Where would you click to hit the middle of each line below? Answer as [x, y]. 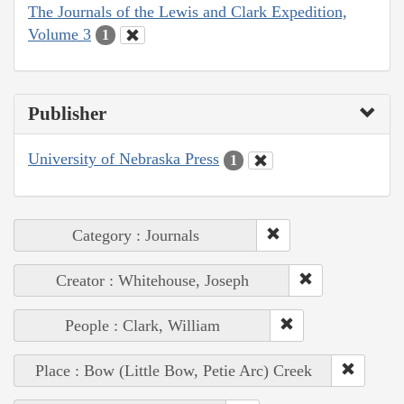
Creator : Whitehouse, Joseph [152, 280]
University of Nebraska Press [124, 159]
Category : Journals [136, 235]
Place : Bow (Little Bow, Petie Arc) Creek [173, 370]
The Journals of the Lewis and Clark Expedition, [188, 11]
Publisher [67, 114]
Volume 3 [60, 34]
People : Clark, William [142, 325]
